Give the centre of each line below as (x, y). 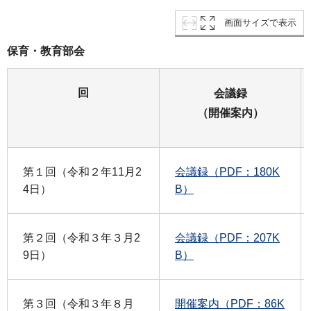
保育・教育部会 (46, 51)
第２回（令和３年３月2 (82, 238)
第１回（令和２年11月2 (82, 172)
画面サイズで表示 (260, 23)
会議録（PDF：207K (227, 238)
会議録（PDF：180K (227, 172)
